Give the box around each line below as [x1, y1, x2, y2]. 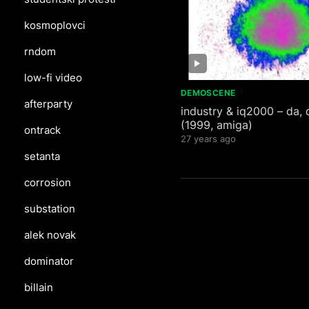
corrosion [24, 176, 71, 189]
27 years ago [181, 133, 236, 145]
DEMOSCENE [181, 88, 236, 99]
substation [24, 202, 75, 215]
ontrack [24, 123, 61, 137]
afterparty [24, 97, 72, 110]
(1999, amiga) [181, 118, 252, 132]
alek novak [24, 228, 76, 241]
